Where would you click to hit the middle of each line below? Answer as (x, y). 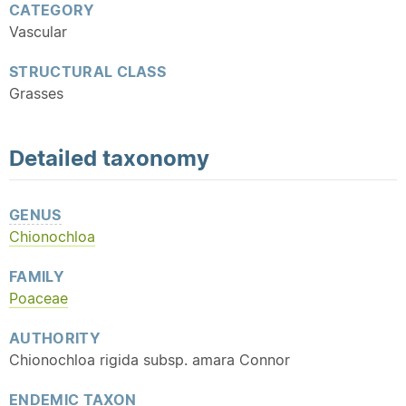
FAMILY (37, 276)
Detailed (56, 158)
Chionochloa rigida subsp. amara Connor (150, 360)
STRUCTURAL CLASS (88, 72)
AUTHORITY (55, 338)
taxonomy (156, 158)
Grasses (36, 93)
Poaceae (39, 298)
